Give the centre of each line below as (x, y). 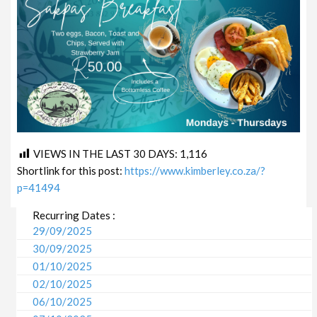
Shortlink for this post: (71, 170)
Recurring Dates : (74, 215)
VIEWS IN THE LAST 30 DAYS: (107, 153)
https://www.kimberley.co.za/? (195, 170)
